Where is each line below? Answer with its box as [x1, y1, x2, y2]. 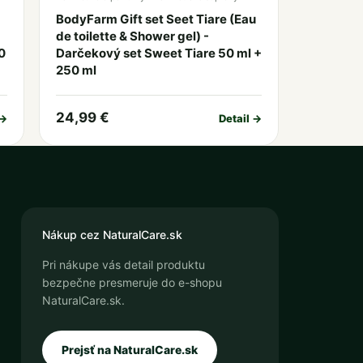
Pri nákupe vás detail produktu [41, 258, 205, 271]
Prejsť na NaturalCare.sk [61, 343, 198, 357]
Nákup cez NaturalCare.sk [41, 228, 182, 241]
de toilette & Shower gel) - [55, 28, 209, 44]
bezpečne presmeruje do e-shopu [41, 275, 222, 289]
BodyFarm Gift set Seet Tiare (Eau [55, 11, 256, 27]
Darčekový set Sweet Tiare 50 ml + [55, 45, 262, 61]
